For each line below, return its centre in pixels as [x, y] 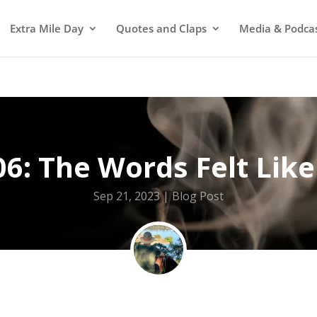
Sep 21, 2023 [126, 196]
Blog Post [197, 196]
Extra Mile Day [47, 28]
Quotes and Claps [161, 28]
